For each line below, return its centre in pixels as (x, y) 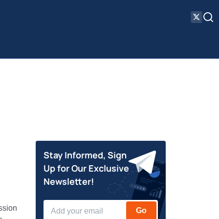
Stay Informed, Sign (85, 155)
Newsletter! (69, 181)
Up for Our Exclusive (87, 168)
